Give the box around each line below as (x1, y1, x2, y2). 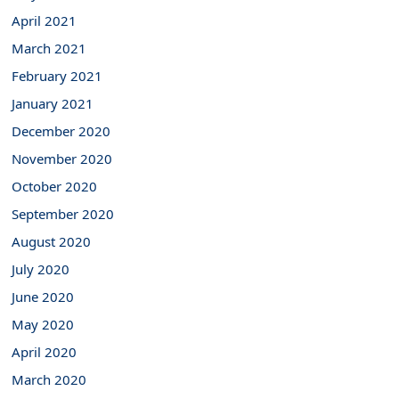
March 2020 (12, 370, 87, 389)
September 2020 (12, 205, 115, 224)
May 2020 (12, 315, 75, 334)
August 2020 (12, 232, 92, 251)
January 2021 (12, 94, 94, 113)
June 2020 (12, 288, 75, 306)
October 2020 (12, 177, 98, 196)
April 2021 (12, 12, 77, 30)
